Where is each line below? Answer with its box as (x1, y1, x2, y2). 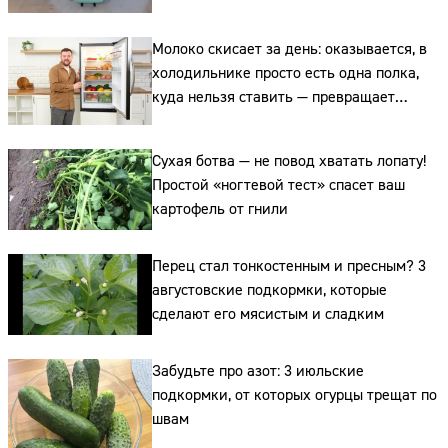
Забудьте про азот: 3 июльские (151, 361, 364, 382)
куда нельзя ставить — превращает (151, 86, 395, 107)
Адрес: (181, 419, 232, 443)
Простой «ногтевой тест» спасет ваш (151, 175, 405, 196)
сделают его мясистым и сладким (151, 304, 384, 325)
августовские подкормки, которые (151, 280, 387, 301)
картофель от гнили (151, 199, 288, 220)
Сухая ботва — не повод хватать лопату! (151, 151, 426, 172)
